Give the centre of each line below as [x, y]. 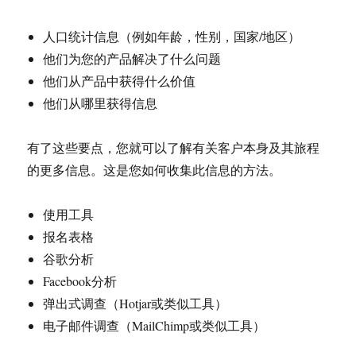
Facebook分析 [80, 281]
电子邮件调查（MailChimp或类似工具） [155, 325]
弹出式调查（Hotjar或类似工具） [135, 303]
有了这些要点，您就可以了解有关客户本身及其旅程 [174, 147]
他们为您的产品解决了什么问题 [132, 58]
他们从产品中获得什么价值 [120, 81]
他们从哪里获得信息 [101, 103]
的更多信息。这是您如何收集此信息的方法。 [155, 170]
